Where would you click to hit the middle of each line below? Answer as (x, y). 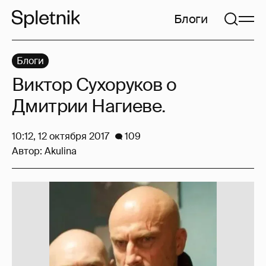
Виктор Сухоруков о (94, 85)
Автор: (28, 151)
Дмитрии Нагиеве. (89, 106)
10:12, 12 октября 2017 (61, 136)
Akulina (61, 151)
